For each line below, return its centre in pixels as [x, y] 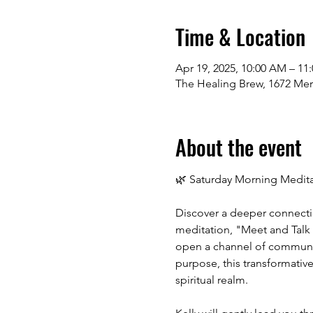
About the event [238, 147]
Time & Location [240, 37]
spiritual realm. [211, 280]
